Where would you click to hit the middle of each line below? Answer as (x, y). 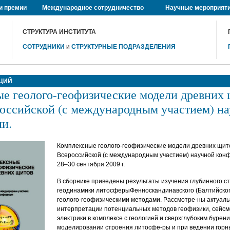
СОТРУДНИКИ (43, 47)
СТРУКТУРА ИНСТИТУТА (59, 32)
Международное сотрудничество (93, 8)
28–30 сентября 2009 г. (91, 164)
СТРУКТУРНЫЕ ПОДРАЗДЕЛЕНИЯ (123, 47)
